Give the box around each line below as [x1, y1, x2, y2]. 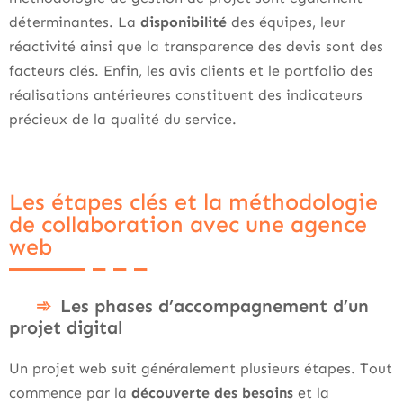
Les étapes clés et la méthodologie [9, 188, 378, 216]
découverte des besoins [131, 383, 293, 401]
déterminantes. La [9, 13, 140, 31]
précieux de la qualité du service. [9, 110, 237, 128]
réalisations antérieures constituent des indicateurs [9, 85, 363, 103]
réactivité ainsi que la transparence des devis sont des [9, 37, 383, 55]
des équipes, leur [227, 13, 345, 31]
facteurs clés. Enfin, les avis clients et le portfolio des [9, 61, 373, 79]
